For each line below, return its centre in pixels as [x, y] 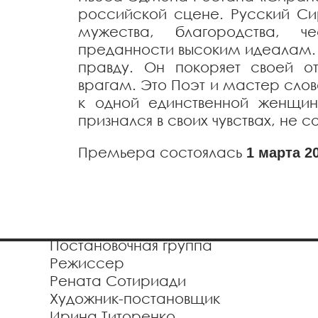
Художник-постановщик [135, 298]
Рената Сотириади [118, 280]
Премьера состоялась [162, 152]
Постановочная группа [131, 245]
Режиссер [87, 263]
